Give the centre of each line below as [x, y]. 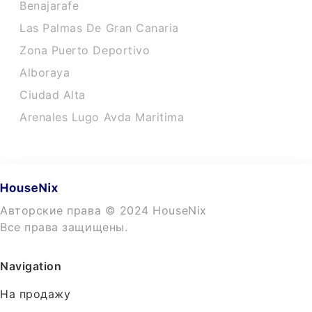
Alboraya [45, 72]
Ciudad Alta [53, 95]
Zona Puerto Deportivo [85, 50]
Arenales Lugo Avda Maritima [102, 117]
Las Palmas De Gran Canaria [100, 28]
